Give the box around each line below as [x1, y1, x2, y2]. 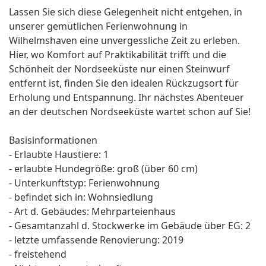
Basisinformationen [9, 134, 97, 147]
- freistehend [9, 248, 66, 261]
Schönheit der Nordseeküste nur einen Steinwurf [9, 62, 230, 76]
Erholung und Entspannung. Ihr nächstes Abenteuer [9, 91, 244, 104]
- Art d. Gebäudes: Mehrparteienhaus [9, 205, 176, 218]
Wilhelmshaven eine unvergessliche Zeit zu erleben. [9, 34, 240, 47]
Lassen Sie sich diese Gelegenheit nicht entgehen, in [9, 5, 242, 19]
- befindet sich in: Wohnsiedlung [9, 191, 153, 204]
